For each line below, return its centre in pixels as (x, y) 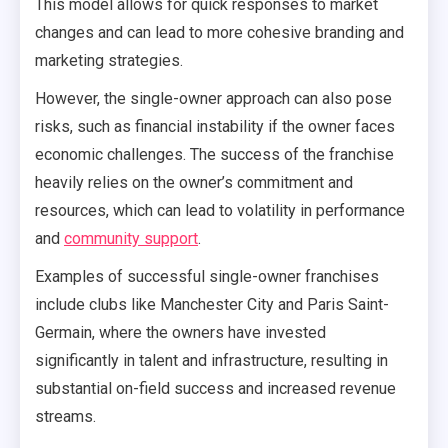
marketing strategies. (109, 61)
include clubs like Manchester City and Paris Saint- (212, 305)
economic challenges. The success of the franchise (214, 155)
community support (131, 239)
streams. (65, 417)
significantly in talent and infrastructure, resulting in (211, 361)
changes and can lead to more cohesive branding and (219, 33)
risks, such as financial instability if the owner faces (215, 127)
